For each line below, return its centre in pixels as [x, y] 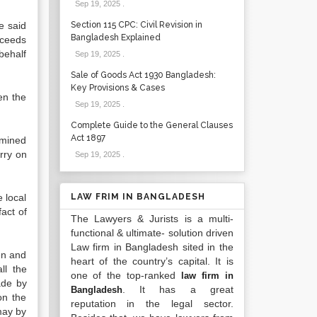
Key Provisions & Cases [117, 88]
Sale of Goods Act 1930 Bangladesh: [143, 75]
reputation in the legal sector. [152, 304]
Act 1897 [88, 138]
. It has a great [178, 289]
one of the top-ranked [126, 275]
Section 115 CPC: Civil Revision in [136, 25]
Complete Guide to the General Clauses [151, 125]
